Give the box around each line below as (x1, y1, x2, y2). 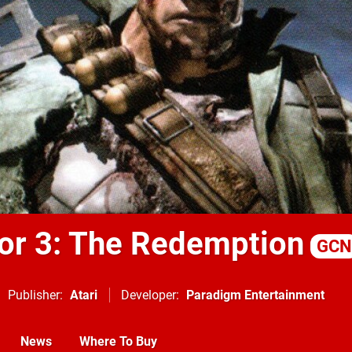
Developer (121, 288, 176, 302)
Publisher (8, 288, 60, 302)
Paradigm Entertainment (186, 288, 324, 302)
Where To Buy (79, 334, 157, 349)
